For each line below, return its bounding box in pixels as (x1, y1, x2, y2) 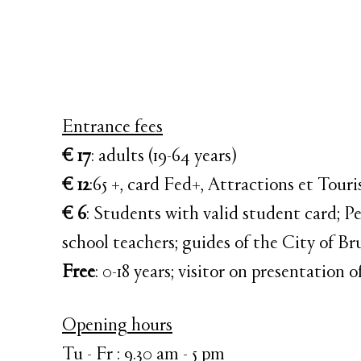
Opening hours (62, 316, 172, 336)
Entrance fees (62, 118, 163, 138)
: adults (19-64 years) (91, 147, 237, 167)
